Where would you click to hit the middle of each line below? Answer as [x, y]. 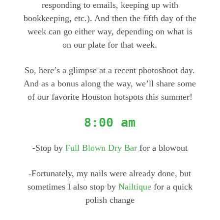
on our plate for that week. [110, 45]
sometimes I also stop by [73, 187]
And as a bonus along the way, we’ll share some [110, 84]
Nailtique [135, 187]
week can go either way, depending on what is [110, 32]
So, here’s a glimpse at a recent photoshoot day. [110, 70]
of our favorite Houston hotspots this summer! [110, 97]
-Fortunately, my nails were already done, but [110, 174]
